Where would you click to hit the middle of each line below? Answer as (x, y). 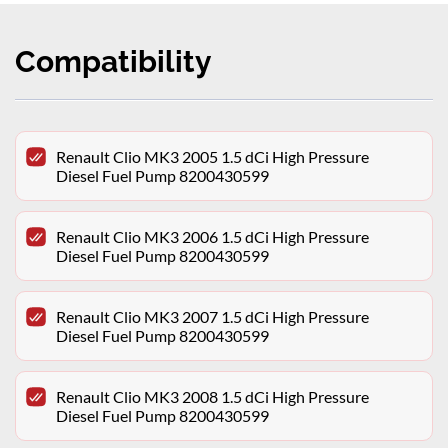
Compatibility (113, 62)
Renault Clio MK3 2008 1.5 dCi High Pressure (212, 397)
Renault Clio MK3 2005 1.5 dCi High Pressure (212, 157)
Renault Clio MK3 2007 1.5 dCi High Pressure (212, 317)
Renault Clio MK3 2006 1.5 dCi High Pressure (212, 237)
